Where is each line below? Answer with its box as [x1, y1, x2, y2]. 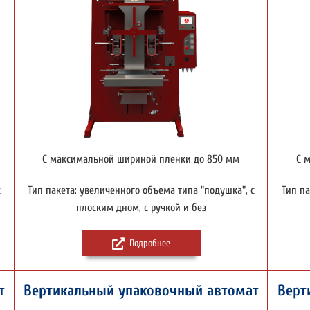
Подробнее [129, 237, 170, 249]
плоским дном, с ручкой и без [75, 201, 206, 214]
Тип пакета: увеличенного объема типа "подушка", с [27, 184, 255, 197]
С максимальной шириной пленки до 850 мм [42, 153, 240, 165]
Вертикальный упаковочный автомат [23, 281, 259, 300]
